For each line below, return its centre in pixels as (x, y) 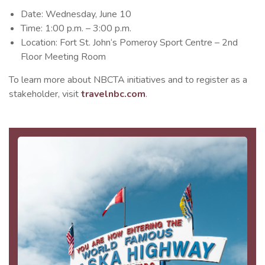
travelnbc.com (113, 94)
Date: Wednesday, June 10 (76, 14)
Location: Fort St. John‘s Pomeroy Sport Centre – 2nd (129, 43)
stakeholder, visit (45, 94)
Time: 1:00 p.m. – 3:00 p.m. (76, 29)
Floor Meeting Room (63, 57)
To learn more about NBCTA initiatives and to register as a (128, 80)
